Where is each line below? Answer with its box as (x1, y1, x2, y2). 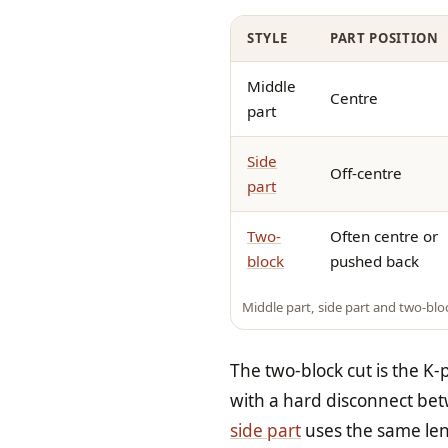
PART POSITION (330, 28, 439, 47)
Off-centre (330, 162, 402, 183)
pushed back (330, 250, 419, 271)
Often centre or (330, 225, 438, 246)
